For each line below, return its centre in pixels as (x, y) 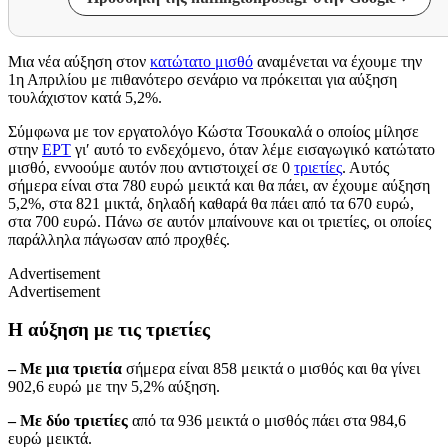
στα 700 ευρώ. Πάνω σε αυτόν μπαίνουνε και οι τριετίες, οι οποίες (219, 221)
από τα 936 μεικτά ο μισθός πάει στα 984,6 (267, 421)
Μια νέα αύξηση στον (79, 61)
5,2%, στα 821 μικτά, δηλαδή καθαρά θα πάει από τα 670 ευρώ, (211, 203)
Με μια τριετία (71, 369)
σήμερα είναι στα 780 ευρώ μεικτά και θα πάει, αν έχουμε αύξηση (219, 185)
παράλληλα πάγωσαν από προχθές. (119, 239)
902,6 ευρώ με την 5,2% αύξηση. (114, 387)
